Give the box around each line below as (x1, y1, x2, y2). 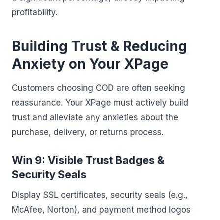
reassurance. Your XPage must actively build (12, 98, 188, 108)
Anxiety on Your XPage (12, 55, 168, 72)
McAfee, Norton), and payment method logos (12, 205, 191, 215)
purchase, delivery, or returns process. (12, 127, 164, 137)
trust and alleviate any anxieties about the (12, 112, 178, 122)
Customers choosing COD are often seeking (12, 83, 185, 93)
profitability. (12, 7, 57, 17)
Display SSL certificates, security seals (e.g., (12, 190, 188, 200)
